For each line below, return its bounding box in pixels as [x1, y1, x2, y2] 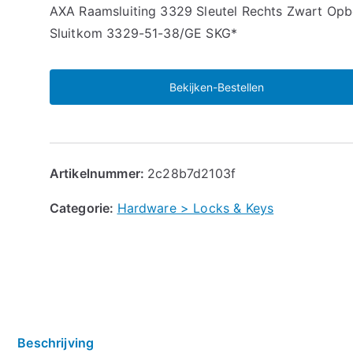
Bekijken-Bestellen [169, 80, 264, 94]
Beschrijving [17, 334, 95, 351]
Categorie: [49, 199, 117, 216]
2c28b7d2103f [147, 165, 236, 181]
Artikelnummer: [49, 165, 148, 181]
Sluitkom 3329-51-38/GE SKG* [49, 24, 238, 41]
